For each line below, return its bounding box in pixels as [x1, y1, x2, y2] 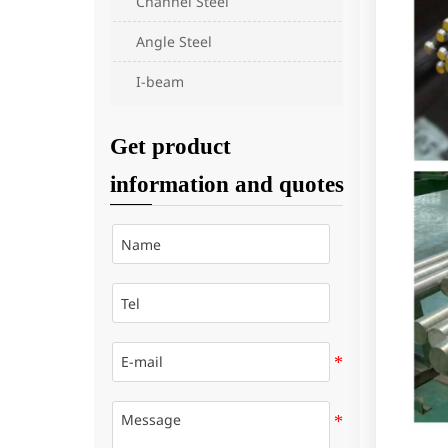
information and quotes [109, 171, 344, 197]
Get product [109, 133, 231, 159]
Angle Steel [136, 32, 213, 52]
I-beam [136, 72, 185, 92]
